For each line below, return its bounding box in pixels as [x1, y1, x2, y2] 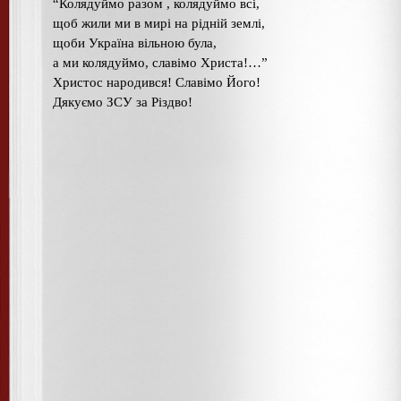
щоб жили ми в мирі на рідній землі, [53, 15, 265, 30]
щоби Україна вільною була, [53, 35, 217, 50]
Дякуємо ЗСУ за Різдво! [53, 94, 192, 109]
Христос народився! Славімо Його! [53, 74, 260, 90]
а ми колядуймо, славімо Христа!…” [53, 55, 268, 70]
